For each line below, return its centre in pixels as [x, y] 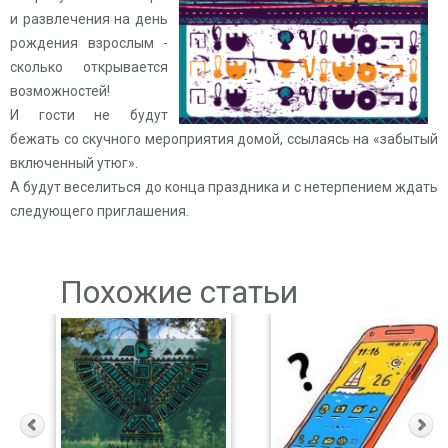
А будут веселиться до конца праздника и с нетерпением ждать [224, 187]
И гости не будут [89, 115]
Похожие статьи [179, 292]
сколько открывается [89, 67]
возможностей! [60, 91]
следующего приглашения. [99, 211]
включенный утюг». [74, 163]
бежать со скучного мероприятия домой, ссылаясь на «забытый [224, 139]
